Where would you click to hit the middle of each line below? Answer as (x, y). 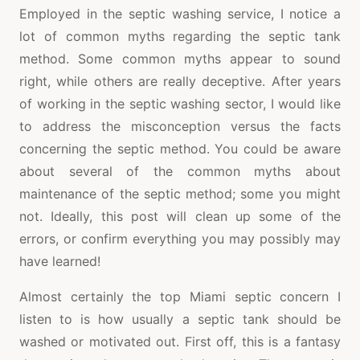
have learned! (60, 262)
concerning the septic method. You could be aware (180, 149)
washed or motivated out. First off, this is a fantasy (180, 342)
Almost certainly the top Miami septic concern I (180, 297)
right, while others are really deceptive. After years (180, 82)
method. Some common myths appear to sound (180, 59)
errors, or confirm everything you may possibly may (180, 239)
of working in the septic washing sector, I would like (180, 104)
